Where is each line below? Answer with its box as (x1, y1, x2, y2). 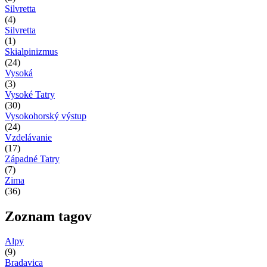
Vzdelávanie (5, 132, 52, 142)
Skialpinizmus (5, 46, 58, 57)
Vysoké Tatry (5, 89, 55, 100)
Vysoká (5, 67, 33, 78)
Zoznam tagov (5, 208, 92, 224)
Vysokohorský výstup (5, 110, 86, 121)
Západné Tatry (5, 153, 60, 164)
